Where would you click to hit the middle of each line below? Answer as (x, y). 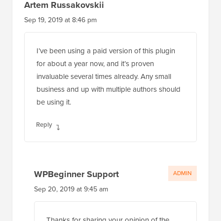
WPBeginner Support (76, 174)
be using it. (54, 102)
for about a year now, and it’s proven (95, 63)
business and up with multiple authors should (109, 89)
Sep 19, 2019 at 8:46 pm (60, 20)
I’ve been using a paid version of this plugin (106, 51)
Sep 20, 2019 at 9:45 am (71, 189)
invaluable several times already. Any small (104, 76)
